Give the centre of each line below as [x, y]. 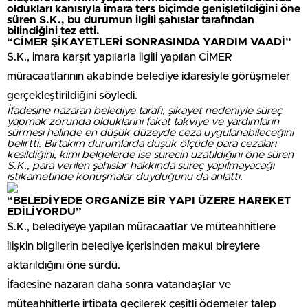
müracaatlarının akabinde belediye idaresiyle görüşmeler [148, 76]
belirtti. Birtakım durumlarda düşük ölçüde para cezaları [142, 143]
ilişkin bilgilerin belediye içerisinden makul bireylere [133, 246]
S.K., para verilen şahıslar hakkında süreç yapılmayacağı [141, 165]
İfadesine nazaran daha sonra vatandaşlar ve [119, 284]
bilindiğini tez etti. [53, 31]
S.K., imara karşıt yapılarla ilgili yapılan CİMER [120, 57]
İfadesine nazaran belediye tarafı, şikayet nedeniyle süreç [144, 110]
